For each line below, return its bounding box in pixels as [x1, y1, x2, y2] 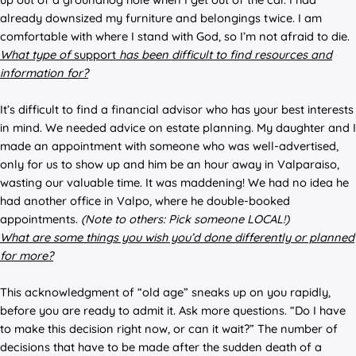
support [74, 47, 116, 63]
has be [116, 47, 155, 63]
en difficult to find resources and [155, 47, 332, 63]
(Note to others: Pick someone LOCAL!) [81, 211, 289, 227]
